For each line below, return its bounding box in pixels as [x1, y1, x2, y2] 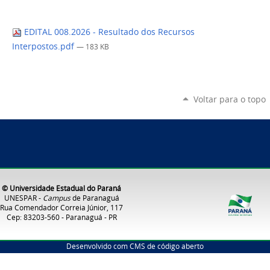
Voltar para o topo [193, 93, 266, 105]
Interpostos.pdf [12, 41, 77, 52]
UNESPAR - [4, 193, 43, 203]
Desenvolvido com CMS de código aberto [66, 241, 204, 251]
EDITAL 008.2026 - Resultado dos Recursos [22, 27, 195, 38]
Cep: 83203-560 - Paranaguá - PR [6, 212, 117, 222]
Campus [42, 193, 71, 203]
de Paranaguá [70, 193, 119, 203]
